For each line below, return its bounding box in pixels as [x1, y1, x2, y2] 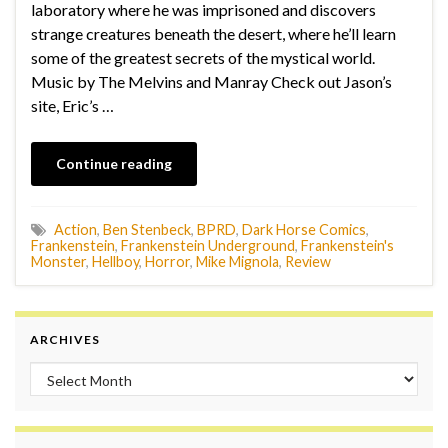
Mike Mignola [196, 252, 279, 270]
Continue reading [56, 154, 172, 172]
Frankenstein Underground [121, 236, 295, 254]
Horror [145, 252, 190, 270]
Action [54, 220, 97, 238]
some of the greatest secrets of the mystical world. [31, 47, 375, 67]
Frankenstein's [301, 236, 394, 254]
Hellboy [92, 252, 139, 270]
